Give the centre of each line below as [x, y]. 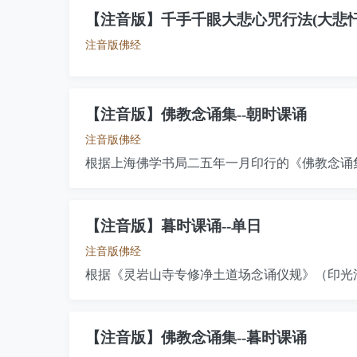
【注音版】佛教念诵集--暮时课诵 [196, 337]
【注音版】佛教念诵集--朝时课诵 [196, 114]
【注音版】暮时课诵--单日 [173, 226]
